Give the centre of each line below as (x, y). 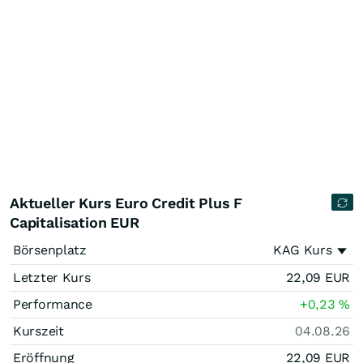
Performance (53, 304)
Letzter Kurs (52, 278)
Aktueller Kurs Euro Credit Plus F (126, 203)
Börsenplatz (50, 250)
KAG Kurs (302, 250)
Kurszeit (38, 331)
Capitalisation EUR (75, 222)
